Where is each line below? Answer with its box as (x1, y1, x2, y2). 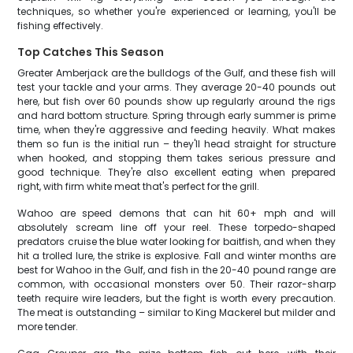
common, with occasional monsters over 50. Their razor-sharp (17, 277, 336, 291)
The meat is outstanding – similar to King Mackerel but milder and (17, 306, 336, 319)
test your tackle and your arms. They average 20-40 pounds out (17, 80, 336, 94)
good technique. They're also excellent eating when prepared (17, 165, 336, 179)
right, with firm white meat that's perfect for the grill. (17, 180, 260, 193)
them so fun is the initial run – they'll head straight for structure (17, 137, 336, 150)
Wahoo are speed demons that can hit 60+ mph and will (17, 206, 336, 220)
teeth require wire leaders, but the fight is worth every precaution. (17, 292, 336, 305)
